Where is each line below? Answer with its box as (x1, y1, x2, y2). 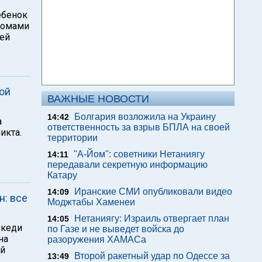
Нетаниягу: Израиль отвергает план (74, 213, 229, 223)
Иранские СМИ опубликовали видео (74, 187, 232, 196)
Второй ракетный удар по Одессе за (74, 251, 230, 261)
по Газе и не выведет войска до (47, 224, 184, 234)
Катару (47, 170, 77, 180)
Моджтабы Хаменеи (47, 197, 135, 207)
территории (47, 133, 98, 143)
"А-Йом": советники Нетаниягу (74, 149, 205, 159)
